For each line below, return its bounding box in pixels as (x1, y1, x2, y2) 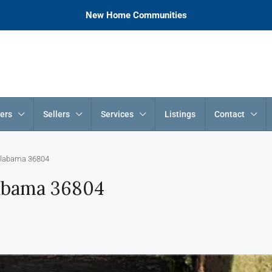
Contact (214, 109, 245, 119)
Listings (165, 109, 195, 119)
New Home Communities (85, 10, 187, 21)
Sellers (43, 109, 70, 119)
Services (101, 109, 134, 119)
